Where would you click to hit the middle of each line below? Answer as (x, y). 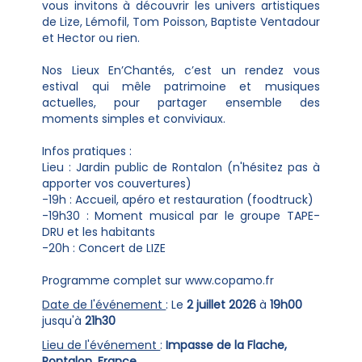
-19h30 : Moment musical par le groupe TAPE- (181, 216)
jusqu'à (64, 321)
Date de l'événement (104, 305)
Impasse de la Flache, (227, 345)
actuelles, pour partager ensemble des (181, 103)
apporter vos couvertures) (117, 183)
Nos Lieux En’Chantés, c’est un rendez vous (181, 70)
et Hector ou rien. (91, 38)
